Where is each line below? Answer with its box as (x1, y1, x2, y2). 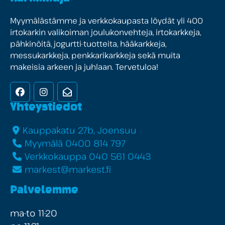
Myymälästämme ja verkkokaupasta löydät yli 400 (10, 15, 203, 26)
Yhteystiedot (10, 102, 82, 113)
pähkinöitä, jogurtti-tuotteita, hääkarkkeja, (10, 38, 166, 49)
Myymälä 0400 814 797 (24, 137, 126, 149)
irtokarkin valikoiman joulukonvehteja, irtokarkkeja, (10, 26, 201, 38)
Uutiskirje (67, 85, 111, 97)
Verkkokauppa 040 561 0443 (24, 150, 151, 162)
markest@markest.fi (24, 163, 111, 175)
